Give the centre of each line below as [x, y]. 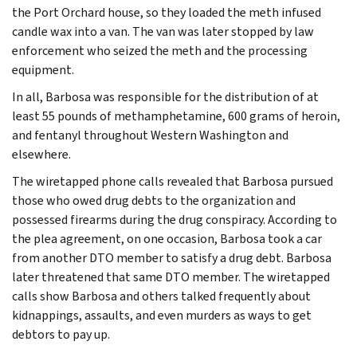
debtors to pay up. [61, 334]
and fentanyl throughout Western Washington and [150, 135]
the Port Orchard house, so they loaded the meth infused [167, 12]
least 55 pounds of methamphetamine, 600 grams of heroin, [176, 116]
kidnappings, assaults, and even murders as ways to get [162, 315]
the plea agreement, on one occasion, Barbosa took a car [167, 238]
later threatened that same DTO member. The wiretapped [171, 277]
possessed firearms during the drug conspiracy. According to [175, 219]
